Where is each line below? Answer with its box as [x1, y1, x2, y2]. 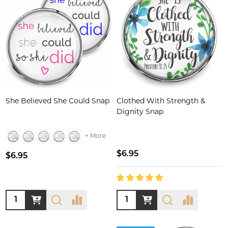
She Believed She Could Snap [6, 98, 109, 105]
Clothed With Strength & [117, 98, 205, 105]
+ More [85, 133, 106, 139]
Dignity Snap [117, 108, 163, 116]
